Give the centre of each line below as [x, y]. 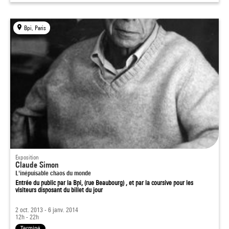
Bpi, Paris [35, 28]
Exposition [27, 157]
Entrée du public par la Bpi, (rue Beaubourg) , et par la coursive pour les [104, 183]
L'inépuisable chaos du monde [53, 173]
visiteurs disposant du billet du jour [59, 190]
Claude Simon [37, 165]
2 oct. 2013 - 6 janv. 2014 [47, 210]
